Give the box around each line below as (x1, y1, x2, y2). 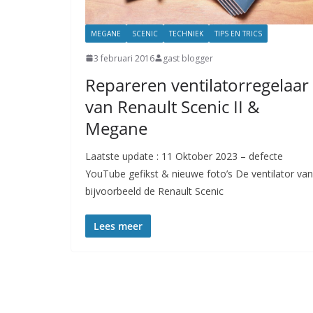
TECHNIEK (169, 28, 203, 38)
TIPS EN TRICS (214, 28, 262, 38)
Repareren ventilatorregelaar (85, 73, 309, 96)
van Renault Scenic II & (85, 94, 260, 118)
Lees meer (94, 219, 143, 233)
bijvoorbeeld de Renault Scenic (85, 184, 224, 198)
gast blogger (163, 52, 213, 64)
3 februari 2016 (94, 52, 154, 64)
